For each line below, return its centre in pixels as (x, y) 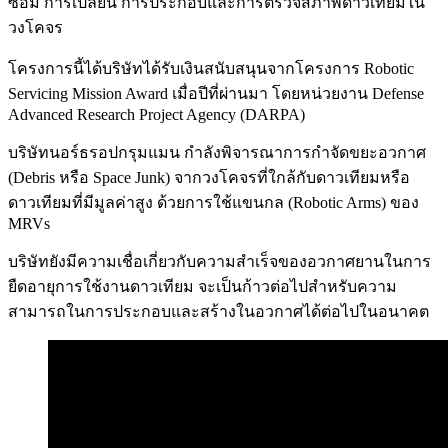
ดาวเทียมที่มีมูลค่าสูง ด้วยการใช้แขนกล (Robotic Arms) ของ (213, 202)
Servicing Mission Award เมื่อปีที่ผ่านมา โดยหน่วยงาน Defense (216, 93)
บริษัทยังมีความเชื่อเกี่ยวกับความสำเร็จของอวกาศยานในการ (219, 261)
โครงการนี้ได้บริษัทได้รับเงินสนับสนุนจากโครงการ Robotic (211, 68)
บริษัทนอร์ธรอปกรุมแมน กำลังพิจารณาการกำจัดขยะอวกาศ (217, 152)
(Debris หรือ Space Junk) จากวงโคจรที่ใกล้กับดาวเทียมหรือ (209, 177)
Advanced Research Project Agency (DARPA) (156, 114)
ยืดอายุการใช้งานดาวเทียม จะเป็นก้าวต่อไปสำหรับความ (202, 286)
